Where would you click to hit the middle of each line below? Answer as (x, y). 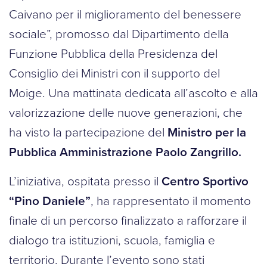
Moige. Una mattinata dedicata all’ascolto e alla (133, 93)
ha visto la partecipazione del (88, 133)
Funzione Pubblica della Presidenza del (113, 54)
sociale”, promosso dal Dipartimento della (119, 34)
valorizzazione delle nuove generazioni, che (126, 113)
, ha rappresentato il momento (171, 201)
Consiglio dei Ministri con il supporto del (114, 74)
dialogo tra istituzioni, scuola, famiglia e (112, 240)
